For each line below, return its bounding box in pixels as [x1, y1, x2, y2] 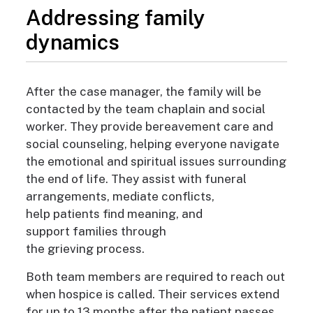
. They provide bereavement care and [64, 119, 273, 134]
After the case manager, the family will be [25, 85, 261, 99]
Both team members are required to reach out [25, 270, 285, 284]
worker [25, 119, 64, 134]
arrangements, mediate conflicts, [25, 189, 214, 204]
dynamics [25, 29, 119, 55]
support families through [25, 224, 166, 239]
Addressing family [25, 5, 205, 31]
